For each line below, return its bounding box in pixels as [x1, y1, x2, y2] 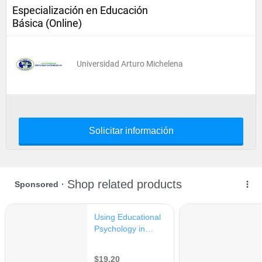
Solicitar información [88, 126, 174, 136]
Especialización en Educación [12, 4, 148, 16]
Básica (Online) [12, 17, 82, 29]
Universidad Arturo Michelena [77, 59, 183, 68]
